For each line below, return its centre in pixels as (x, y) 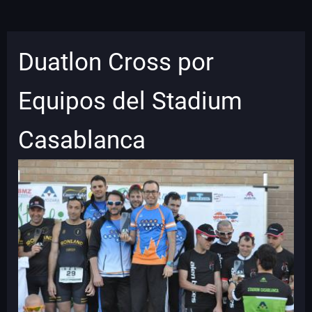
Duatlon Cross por (116, 62)
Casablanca (82, 140)
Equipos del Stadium (130, 101)
